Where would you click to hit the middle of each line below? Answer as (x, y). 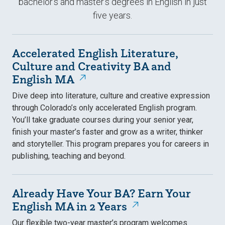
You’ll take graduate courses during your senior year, (103, 120)
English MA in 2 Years (70, 206)
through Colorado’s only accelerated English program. (104, 107)
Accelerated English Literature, (95, 53)
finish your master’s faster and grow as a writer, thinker (107, 132)
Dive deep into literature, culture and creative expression (111, 95)
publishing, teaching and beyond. (69, 156)
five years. (113, 15)
